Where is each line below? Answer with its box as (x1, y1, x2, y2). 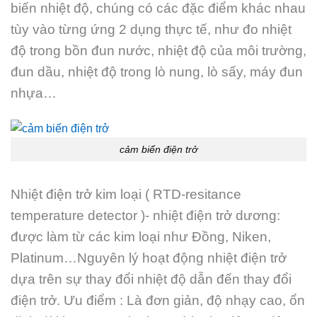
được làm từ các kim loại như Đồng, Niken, (11, 229, 271, 245)
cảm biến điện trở (120, 143, 197, 155)
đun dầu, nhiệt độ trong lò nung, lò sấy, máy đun (11, 64, 303, 79)
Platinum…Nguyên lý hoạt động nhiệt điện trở (11, 250, 287, 266)
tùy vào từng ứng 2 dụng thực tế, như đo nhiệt (11, 21, 292, 37)
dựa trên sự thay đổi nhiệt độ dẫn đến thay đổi (11, 272, 292, 287)
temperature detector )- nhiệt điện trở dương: (11, 208, 280, 224)
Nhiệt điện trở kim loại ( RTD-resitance (11, 187, 241, 202)
